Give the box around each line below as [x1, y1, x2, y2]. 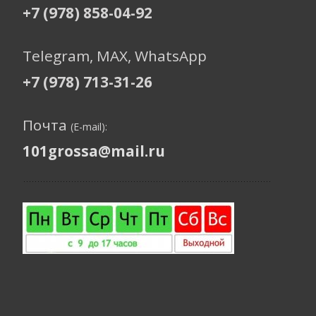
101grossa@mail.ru [23, 141, 165, 162]
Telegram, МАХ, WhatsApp [23, 46, 207, 66]
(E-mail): [71, 120, 107, 134]
